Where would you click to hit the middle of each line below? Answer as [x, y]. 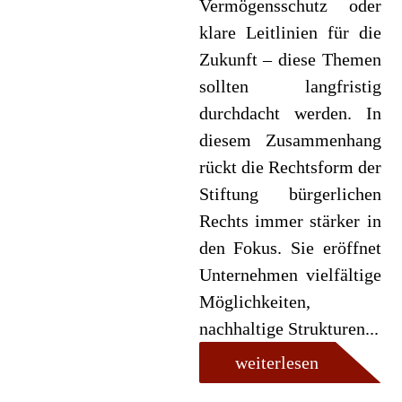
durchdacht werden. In [290, 113]
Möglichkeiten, [254, 301]
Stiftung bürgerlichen [290, 194]
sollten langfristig [290, 86]
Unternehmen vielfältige [290, 275]
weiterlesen [276, 363]
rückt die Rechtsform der [290, 167]
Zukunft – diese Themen [290, 59]
